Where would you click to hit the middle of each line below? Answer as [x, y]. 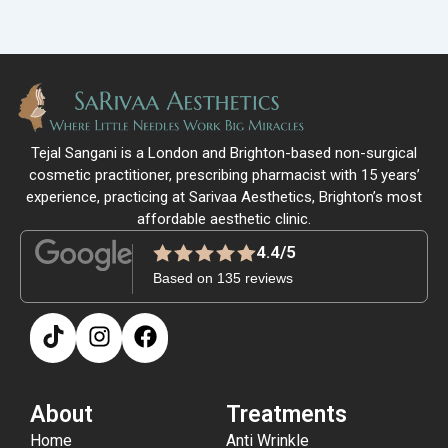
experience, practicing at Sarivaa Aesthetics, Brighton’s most [224, 197]
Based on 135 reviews [222, 278]
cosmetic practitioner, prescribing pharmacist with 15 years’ [224, 175]
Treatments [286, 415]
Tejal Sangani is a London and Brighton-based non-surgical [224, 153]
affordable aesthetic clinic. [224, 219]
